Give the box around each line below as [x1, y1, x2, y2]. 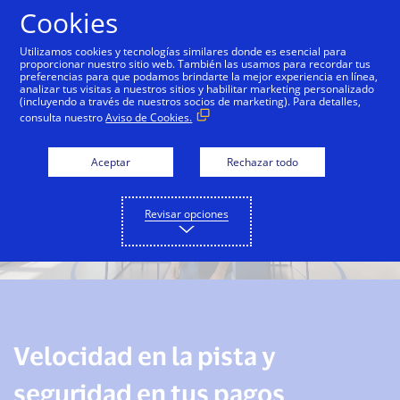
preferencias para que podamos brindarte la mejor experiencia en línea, [20, 69, 379, 84]
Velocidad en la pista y [13, 340, 276, 370]
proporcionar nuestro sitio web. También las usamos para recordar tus [20, 56, 371, 71]
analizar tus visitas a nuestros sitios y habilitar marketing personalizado [20, 81, 375, 96]
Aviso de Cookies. [105, 110, 193, 125]
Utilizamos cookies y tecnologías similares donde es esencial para [20, 44, 347, 59]
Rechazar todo [227, 154, 298, 170]
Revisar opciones [145, 206, 229, 221]
